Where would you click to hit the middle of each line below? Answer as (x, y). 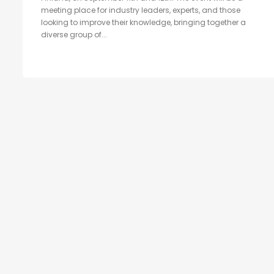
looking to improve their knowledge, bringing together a (143, 23)
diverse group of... (74, 35)
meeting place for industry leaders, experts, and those (141, 10)
